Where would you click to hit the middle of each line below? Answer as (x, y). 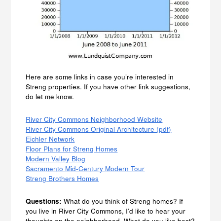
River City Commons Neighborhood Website (94, 119)
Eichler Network (50, 139)
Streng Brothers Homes (62, 178)
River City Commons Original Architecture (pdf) (99, 129)
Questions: (44, 201)
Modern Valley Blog (56, 158)
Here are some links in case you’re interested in (100, 76)
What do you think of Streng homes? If (123, 201)
